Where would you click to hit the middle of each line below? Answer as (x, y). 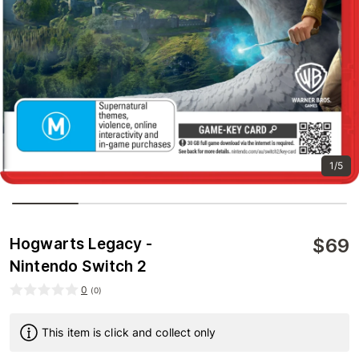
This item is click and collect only (129, 332)
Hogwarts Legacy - (81, 244)
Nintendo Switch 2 (79, 266)
